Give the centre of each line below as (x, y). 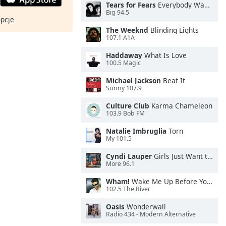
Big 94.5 (118, 13)
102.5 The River (128, 189)
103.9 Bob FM (125, 114)
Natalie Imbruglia (136, 131)
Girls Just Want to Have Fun (180, 156)
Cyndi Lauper (129, 156)
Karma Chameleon (181, 106)
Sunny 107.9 (124, 88)
